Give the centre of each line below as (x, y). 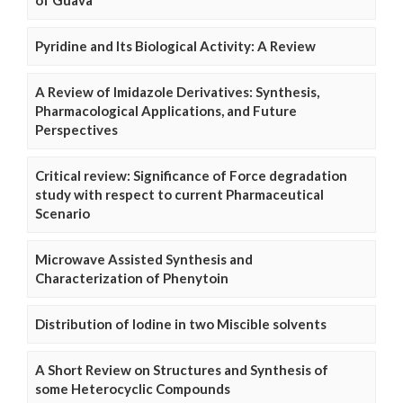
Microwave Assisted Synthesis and (144, 259)
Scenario (63, 213)
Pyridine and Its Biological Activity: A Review (175, 46)
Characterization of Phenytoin (132, 278)
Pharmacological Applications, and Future (166, 111)
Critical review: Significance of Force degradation (191, 175)
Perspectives (76, 130)
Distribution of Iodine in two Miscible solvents (181, 324)
